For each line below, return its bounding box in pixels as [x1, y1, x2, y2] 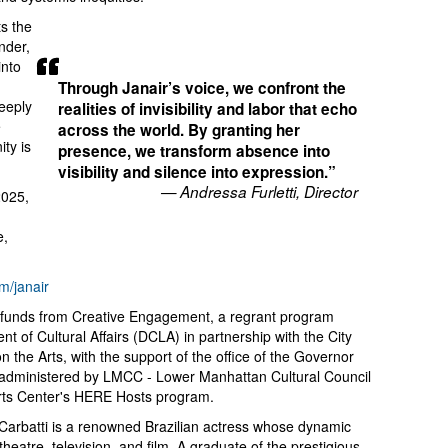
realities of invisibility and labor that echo [58, 97, 358, 120]
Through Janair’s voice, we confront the [58, 76, 347, 99]
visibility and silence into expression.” [58, 160, 337, 183]
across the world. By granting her [58, 118, 301, 141]
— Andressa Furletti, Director [161, 180, 359, 202]
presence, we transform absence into [58, 139, 331, 162]
